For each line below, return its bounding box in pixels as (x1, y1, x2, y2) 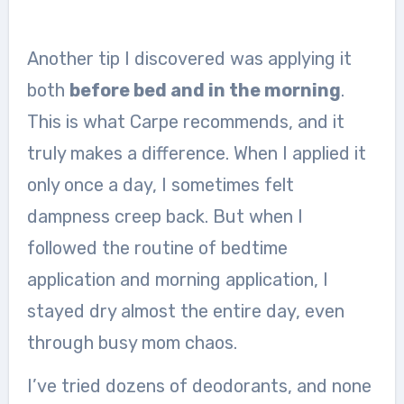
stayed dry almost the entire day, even (26, 300, 344, 322)
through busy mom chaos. (26, 332, 237, 353)
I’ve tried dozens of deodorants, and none (26, 375, 372, 397)
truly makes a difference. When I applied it (26, 142, 366, 164)
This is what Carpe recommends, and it (26, 111, 344, 133)
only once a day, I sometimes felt (26, 174, 294, 196)
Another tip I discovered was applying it (26, 48, 352, 69)
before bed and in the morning (69, 79, 341, 101)
